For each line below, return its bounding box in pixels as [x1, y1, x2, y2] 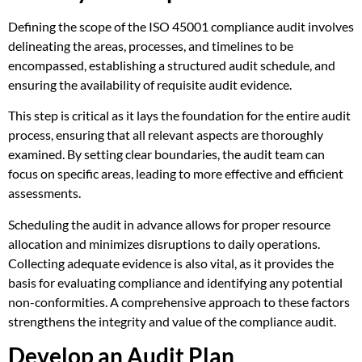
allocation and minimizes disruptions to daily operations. [8, 235, 320, 251]
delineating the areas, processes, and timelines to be [8, 37, 293, 53]
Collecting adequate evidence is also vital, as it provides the [8, 255, 334, 271]
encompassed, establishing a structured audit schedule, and [8, 57, 335, 73]
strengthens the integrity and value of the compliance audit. [8, 313, 336, 329]
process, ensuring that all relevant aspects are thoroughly [8, 127, 323, 143]
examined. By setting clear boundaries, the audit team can [8, 146, 325, 162]
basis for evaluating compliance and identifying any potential [8, 274, 343, 290]
